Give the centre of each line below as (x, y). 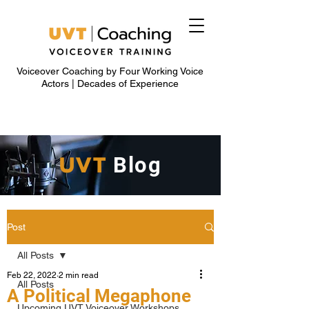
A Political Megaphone (99, 296)
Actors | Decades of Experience (110, 83)
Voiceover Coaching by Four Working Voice (110, 71)
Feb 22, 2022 (32, 275)
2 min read (79, 275)
